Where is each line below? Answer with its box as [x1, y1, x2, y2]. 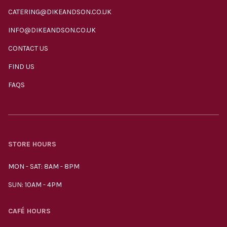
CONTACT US [8, 44, 48, 53]
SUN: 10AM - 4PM [8, 180, 62, 189]
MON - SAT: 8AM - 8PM [8, 162, 80, 171]
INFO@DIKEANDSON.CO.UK [8, 26, 96, 34]
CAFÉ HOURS [8, 207, 51, 215]
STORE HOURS [8, 140, 56, 148]
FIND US [8, 62, 34, 71]
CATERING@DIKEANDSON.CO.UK [8, 8, 111, 16]
